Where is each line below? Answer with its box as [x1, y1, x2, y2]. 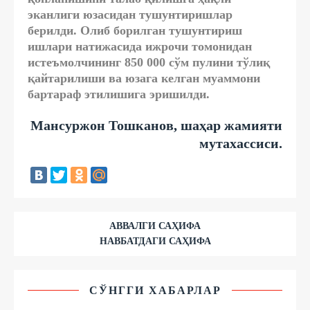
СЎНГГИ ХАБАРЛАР [89, 284, 221, 296]
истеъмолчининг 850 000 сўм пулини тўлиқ [28, 55, 270, 69]
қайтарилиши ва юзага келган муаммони [28, 71, 260, 85]
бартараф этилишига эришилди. [28, 86, 210, 101]
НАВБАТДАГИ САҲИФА [99, 235, 211, 246]
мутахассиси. [199, 135, 282, 151]
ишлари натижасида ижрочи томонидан [28, 39, 252, 53]
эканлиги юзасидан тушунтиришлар [28, 7, 232, 21]
